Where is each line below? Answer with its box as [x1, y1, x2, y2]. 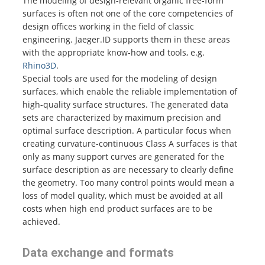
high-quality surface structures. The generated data [22, 98, 228, 110]
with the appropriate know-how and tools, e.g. [22, 46, 205, 58]
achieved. [22, 215, 60, 227]
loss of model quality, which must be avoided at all [22, 189, 223, 201]
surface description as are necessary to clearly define [22, 163, 234, 175]
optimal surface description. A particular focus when [22, 124, 231, 136]
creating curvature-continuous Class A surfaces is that [22, 137, 237, 149]
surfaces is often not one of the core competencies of [22, 7, 233, 19]
